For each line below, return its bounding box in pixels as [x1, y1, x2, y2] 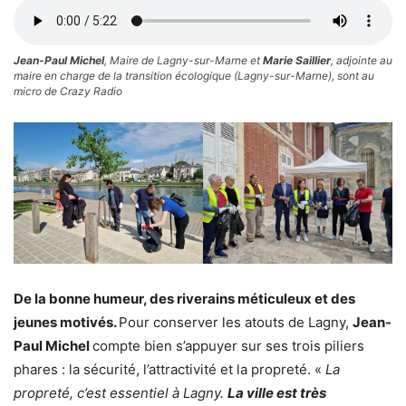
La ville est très [227, 384, 326, 402]
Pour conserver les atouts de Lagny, [119, 314, 353, 332]
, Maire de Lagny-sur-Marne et [104, 53, 263, 67]
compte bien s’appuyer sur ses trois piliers [92, 337, 364, 355]
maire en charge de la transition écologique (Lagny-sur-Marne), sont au [14, 68, 374, 82]
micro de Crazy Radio [14, 83, 122, 98]
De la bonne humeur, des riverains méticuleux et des [14, 290, 355, 308]
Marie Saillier [263, 53, 331, 67]
